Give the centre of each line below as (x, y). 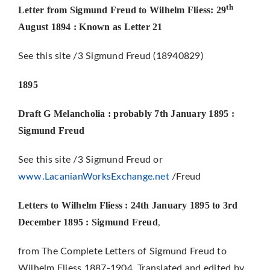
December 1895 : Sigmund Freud (88, 222)
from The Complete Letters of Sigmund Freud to (122, 252)
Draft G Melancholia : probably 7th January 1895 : (126, 114)
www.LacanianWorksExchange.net (93, 177)
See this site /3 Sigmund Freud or (90, 160)
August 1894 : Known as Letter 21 (90, 27)
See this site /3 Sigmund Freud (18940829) (110, 56)
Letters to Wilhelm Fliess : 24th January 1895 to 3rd (128, 206)
